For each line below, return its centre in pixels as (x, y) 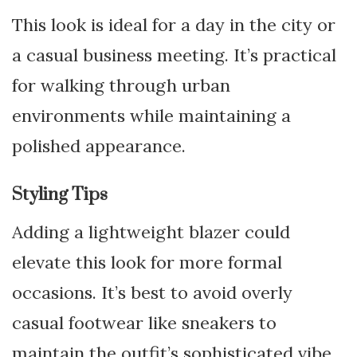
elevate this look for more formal (147, 262)
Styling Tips (60, 195)
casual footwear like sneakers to (144, 323)
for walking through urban (121, 85)
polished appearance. (99, 146)
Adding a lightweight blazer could (151, 232)
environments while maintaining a (151, 116)
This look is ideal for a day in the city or (174, 25)
